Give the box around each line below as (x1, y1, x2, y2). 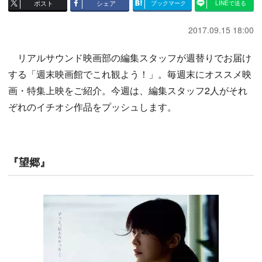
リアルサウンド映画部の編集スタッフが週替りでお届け (8, 51, 251, 65)
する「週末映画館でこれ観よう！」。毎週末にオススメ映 (8, 67, 251, 81)
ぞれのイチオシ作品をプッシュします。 (8, 100, 177, 114)
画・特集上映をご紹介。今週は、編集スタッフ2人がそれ (8, 84, 247, 98)
